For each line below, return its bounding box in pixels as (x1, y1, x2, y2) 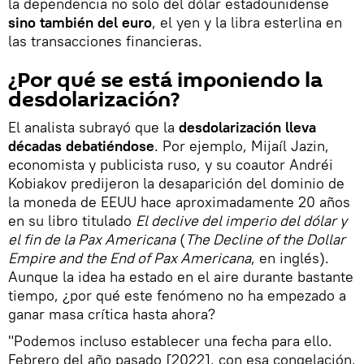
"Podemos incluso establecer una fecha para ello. (8, 331, 332, 350)
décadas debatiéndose (8, 136, 154, 155)
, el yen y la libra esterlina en (152, 12, 342, 32)
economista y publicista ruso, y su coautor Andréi (8, 154, 333, 174)
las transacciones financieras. (8, 31, 202, 50)
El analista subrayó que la (8, 117, 175, 136)
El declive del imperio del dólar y (136, 210, 347, 230)
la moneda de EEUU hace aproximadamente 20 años (8, 192, 350, 211)
